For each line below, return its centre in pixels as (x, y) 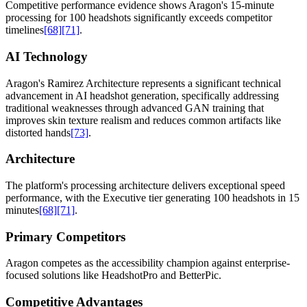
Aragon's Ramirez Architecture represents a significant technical (143, 83)
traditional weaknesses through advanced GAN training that (135, 108)
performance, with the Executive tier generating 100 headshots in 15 (152, 197)
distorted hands (38, 132)
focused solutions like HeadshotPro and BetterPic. (113, 275)
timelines (25, 30)
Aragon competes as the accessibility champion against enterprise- (148, 263)
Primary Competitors (65, 236)
